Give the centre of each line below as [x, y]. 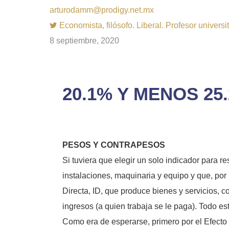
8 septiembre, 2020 [84, 41]
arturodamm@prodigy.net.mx [102, 10]
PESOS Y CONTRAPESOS [114, 145]
